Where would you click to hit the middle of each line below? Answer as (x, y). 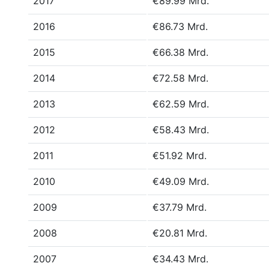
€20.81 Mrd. (180, 233)
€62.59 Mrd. (181, 104)
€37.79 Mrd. (180, 207)
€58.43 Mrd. (181, 130)
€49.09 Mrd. (181, 181)
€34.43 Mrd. (180, 259)
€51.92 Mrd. (180, 156)
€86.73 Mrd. (180, 26)
